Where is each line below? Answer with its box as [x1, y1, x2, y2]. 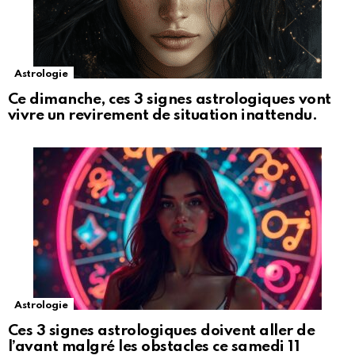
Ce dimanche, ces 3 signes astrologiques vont [8, 92, 331, 108]
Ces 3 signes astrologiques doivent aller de [8, 323, 315, 339]
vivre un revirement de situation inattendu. [8, 108, 318, 124]
